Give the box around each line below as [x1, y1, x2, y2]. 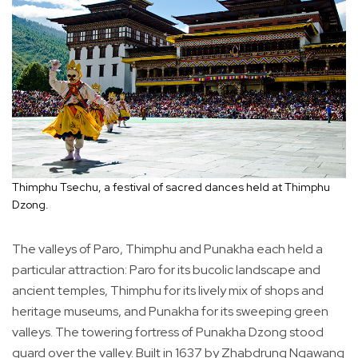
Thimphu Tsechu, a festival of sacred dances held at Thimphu [12, 180, 330, 195]
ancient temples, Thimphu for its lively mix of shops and [12, 282, 324, 300]
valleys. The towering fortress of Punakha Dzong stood [12, 324, 324, 341]
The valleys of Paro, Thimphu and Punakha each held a [12, 241, 323, 258]
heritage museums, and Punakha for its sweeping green [12, 303, 328, 320]
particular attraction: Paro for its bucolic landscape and [12, 261, 320, 279]
